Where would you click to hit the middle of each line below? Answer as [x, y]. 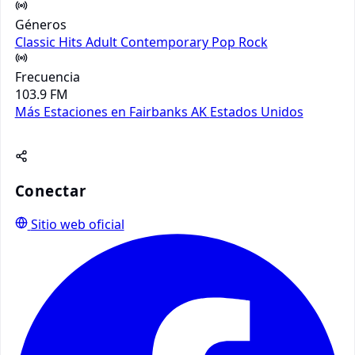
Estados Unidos [256, 112]
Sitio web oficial [77, 225]
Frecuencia [47, 77]
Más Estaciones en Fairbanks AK [112, 112]
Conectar [50, 191]
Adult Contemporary [148, 42]
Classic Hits [50, 42]
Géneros [40, 25]
